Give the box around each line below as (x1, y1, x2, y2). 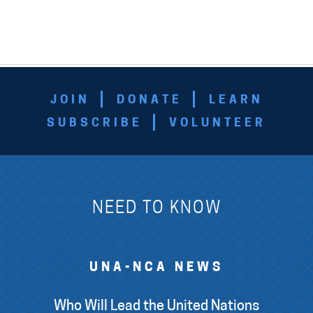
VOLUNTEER (169, 117, 266, 129)
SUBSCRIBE (47, 117, 143, 129)
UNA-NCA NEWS (89, 261, 224, 275)
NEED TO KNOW (92, 200, 221, 217)
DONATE (116, 94, 182, 106)
